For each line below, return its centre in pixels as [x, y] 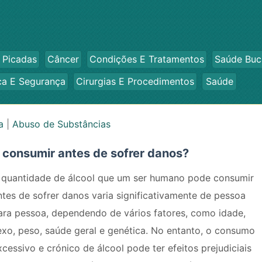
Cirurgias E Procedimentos [135, 81]
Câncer [63, 59]
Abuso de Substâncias [61, 124]
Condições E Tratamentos [147, 59]
